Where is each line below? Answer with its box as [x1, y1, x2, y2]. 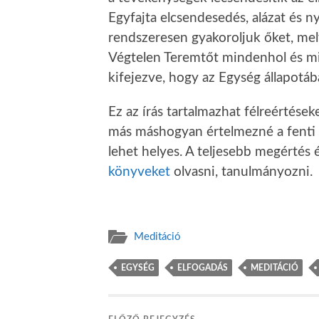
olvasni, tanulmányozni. [170, 165, 313, 179]
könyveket [108, 165, 170, 179]
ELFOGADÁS [177, 263, 228, 272]
